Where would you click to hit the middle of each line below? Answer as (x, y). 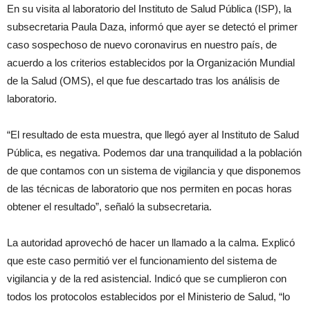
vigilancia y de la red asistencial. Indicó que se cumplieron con (147, 279)
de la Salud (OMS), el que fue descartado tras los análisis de (143, 81)
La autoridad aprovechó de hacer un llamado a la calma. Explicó (151, 243)
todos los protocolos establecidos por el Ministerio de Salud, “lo (148, 297)
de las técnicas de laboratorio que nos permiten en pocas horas (149, 189)
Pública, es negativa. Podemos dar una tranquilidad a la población (154, 153)
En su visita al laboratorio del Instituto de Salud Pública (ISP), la (149, 9)
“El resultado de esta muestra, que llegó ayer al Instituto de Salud (153, 135)
